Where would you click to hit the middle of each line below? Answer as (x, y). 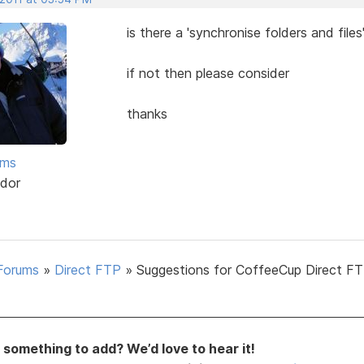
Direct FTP (88, 269)
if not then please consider (208, 73)
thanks (147, 113)
